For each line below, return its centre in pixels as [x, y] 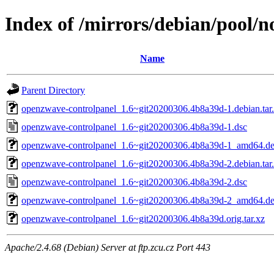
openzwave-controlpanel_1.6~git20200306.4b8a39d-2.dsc [134, 182]
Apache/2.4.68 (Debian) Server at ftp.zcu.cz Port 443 [108, 247]
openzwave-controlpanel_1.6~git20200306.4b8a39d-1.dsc [134, 127]
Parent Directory [53, 90]
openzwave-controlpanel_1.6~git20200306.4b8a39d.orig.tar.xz [143, 218]
